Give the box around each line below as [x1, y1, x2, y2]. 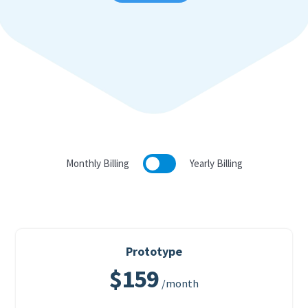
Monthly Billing [65, 157, 129, 170]
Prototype [126, 243, 182, 259]
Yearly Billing [189, 157, 243, 170]
